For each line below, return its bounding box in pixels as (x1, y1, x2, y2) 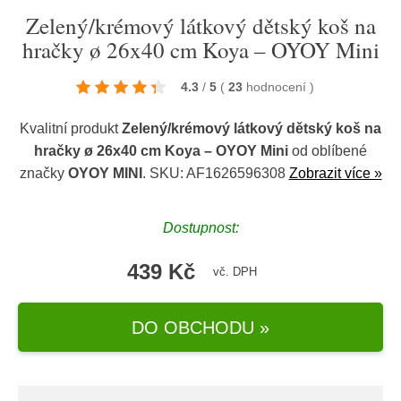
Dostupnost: (162, 220, 239, 235)
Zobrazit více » (288, 166, 382, 181)
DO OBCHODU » (132, 317, 269, 337)
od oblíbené (288, 143, 367, 158)
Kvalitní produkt (20, 121, 122, 136)
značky (19, 166, 68, 181)
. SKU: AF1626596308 (141, 166, 289, 181)
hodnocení (246, 80, 310, 94)
